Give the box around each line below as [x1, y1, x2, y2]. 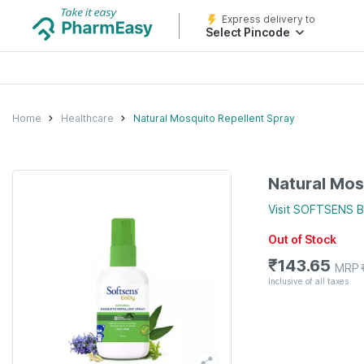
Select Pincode [206, 25, 290, 39]
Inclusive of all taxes [268, 275, 349, 286]
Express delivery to [222, 13, 315, 25]
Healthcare [61, 111, 114, 124]
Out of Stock [268, 232, 336, 246]
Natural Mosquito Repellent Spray [133, 111, 295, 124]
